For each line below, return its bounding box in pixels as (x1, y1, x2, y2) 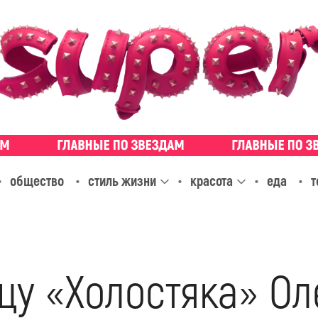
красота (190, 172, 233, 190)
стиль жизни (87, 172, 156, 190)
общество (9, 172, 64, 190)
